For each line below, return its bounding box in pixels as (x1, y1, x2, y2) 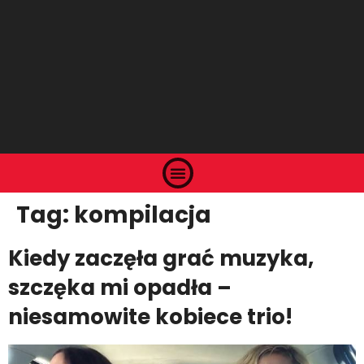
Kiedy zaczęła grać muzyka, (8, 244, 314, 274)
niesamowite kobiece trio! (8, 302, 292, 332)
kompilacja (74, 199, 211, 232)
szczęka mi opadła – (8, 273, 232, 303)
